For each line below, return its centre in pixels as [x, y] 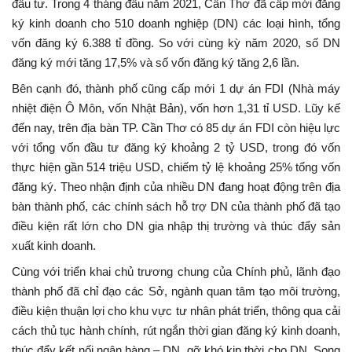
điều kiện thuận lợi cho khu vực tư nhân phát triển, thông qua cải [176, 311]
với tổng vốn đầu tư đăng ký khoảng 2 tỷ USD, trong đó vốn [176, 147]
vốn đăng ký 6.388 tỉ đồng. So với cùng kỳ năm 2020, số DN [176, 43]
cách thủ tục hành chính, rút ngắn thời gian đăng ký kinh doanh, [176, 330]
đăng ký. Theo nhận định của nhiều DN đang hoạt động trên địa [176, 187]
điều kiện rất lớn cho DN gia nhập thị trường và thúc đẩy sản [176, 226]
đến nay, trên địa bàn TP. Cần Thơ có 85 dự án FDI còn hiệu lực [176, 128]
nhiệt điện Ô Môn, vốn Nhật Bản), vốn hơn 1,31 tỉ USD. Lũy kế [176, 108]
